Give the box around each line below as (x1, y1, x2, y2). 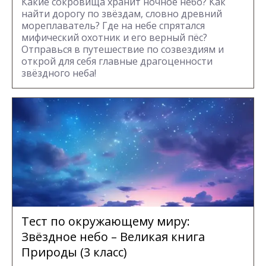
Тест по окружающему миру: (21, 213, 190, 229)
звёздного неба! (21, 66, 96, 80)
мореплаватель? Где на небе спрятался (21, 18, 205, 32)
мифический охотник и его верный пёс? (21, 30, 207, 44)
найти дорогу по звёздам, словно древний (21, 7, 222, 20)
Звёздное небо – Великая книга (21, 228, 205, 245)
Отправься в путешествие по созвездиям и (21, 42, 224, 56)
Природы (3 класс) (21, 243, 127, 260)
